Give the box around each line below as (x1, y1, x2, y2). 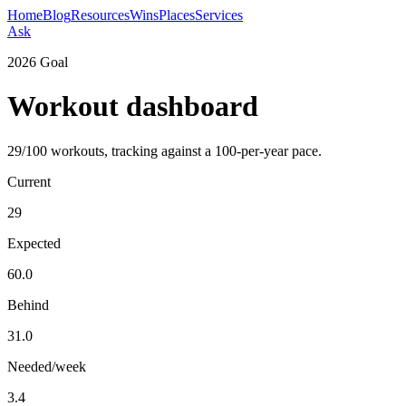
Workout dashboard (7, 90, 258, 123)
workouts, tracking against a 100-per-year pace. (47, 142, 322, 159)
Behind (7, 296, 49, 313)
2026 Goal (7, 54, 68, 70)
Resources (71, 7, 130, 23)
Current (7, 173, 51, 189)
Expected (7, 235, 61, 251)
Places (159, 7, 195, 23)
